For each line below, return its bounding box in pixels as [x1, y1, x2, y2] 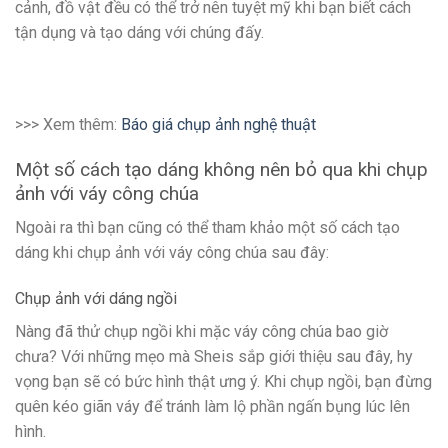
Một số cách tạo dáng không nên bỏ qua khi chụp [15, 157, 428, 181]
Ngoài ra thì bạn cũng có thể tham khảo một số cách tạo [15, 218, 400, 238]
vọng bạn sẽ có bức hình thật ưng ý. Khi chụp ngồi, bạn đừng [15, 371, 432, 391]
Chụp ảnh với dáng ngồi [15, 288, 177, 308]
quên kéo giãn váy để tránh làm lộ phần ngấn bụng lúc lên [15, 396, 410, 416]
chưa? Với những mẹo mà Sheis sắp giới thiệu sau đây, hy [15, 346, 413, 366]
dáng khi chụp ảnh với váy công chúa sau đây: [15, 243, 329, 263]
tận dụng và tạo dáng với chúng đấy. [15, 23, 264, 43]
